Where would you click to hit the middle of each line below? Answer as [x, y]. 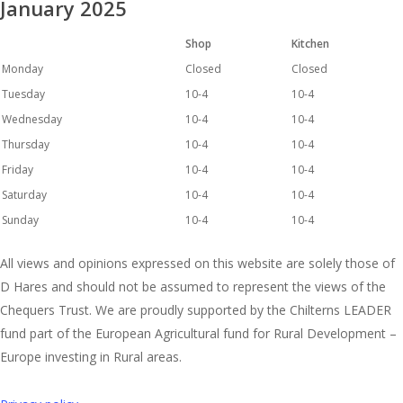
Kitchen [310, 44]
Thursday [27, 144]
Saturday [26, 195]
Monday [22, 69]
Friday [19, 170]
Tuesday [25, 94]
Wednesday [33, 119]
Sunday [22, 220]
